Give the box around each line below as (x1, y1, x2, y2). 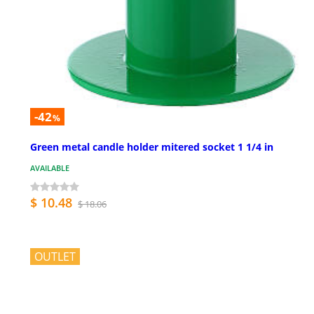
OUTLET (34, 249, 76, 265)
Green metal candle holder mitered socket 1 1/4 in (30, 140, 273, 154)
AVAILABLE (30, 163, 69, 174)
